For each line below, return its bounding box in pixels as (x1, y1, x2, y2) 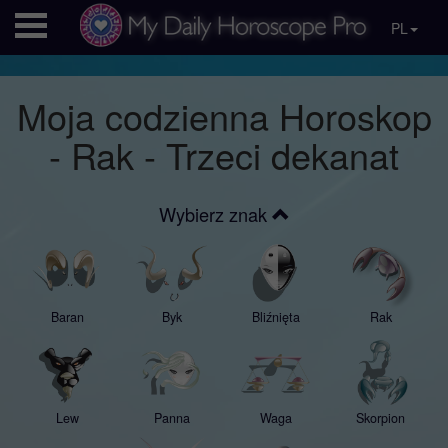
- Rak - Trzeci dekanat (49, 129, 399, 180)
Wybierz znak (158, 201, 272, 227)
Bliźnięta (252, 307, 301, 326)
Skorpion (356, 409, 406, 427)
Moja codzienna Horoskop (16, 90, 432, 141)
